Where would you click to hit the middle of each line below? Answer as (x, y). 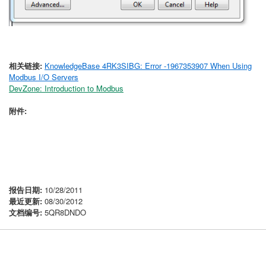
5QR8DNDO (64, 212)
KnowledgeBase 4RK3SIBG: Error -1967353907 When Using (148, 66)
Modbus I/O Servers (44, 77)
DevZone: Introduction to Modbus (66, 88)
